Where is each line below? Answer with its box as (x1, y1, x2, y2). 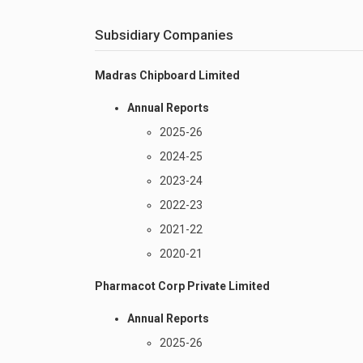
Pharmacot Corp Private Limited (95, 280, 270, 293)
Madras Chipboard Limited (95, 69, 240, 82)
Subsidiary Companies (95, 27, 233, 43)
